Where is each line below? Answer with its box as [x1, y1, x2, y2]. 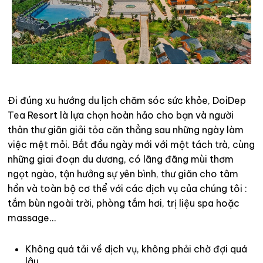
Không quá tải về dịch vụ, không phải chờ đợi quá [25, 243, 247, 255]
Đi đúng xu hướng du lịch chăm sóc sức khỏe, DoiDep [8, 95, 246, 107]
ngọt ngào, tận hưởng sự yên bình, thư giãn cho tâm [8, 168, 238, 180]
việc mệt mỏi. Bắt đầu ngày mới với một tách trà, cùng [8, 139, 255, 151]
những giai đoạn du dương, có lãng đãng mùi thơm [8, 153, 234, 166]
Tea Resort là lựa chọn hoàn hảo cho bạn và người [8, 109, 234, 122]
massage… [8, 212, 56, 224]
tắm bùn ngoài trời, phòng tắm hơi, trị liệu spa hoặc [8, 197, 240, 210]
